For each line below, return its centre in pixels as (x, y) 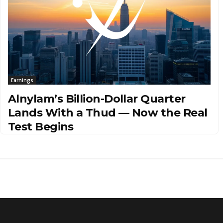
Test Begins (41, 126)
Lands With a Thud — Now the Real (108, 112)
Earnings (22, 80)
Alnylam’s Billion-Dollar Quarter (97, 99)
